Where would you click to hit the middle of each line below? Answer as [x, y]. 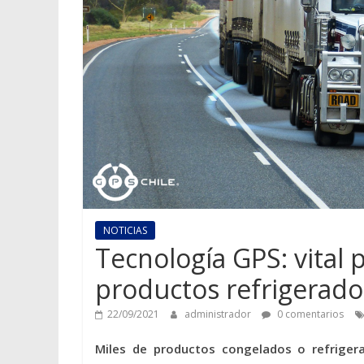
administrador [219, 314]
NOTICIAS [125, 231]
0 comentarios [309, 314]
